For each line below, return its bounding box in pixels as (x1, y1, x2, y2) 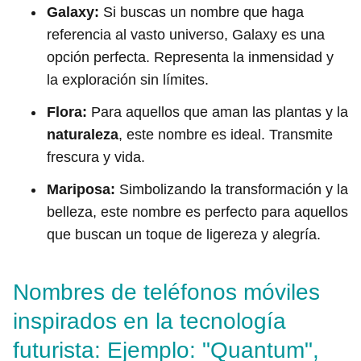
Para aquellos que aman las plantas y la (87, 104, 348, 120)
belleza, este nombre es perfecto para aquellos (47, 204, 348, 220)
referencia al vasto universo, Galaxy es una (47, 27, 325, 43)
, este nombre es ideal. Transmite (118, 127, 333, 143)
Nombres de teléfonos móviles (13, 280, 320, 305)
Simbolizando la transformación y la (115, 181, 348, 197)
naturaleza (47, 127, 118, 143)
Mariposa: (47, 181, 115, 197)
